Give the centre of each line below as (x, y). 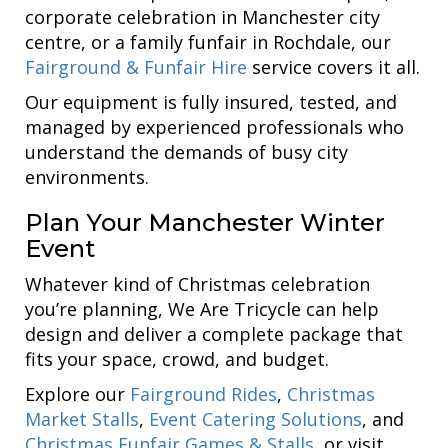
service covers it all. (333, 66)
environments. (87, 176)
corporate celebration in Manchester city (202, 16)
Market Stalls (82, 418)
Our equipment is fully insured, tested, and (211, 101)
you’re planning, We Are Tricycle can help (202, 308)
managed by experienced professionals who (214, 126)
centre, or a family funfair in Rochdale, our (208, 41)
